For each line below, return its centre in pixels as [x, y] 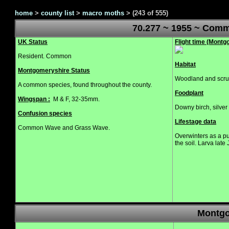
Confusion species [45, 113]
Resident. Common [45, 56]
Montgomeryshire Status [54, 71]
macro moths [103, 13]
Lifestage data [196, 122]
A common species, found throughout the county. [85, 85]
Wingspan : [34, 99]
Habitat [185, 64]
